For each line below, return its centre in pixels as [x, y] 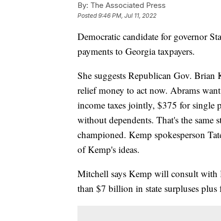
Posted [88, 16]
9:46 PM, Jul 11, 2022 [127, 16]
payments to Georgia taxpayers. [136, 51]
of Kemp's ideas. [109, 149]
